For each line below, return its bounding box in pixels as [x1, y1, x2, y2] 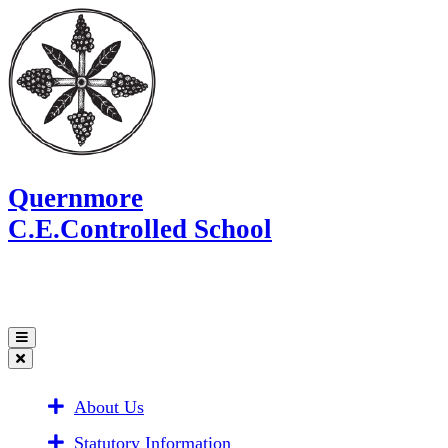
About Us [74, 396, 144, 417]
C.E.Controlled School [8, 214, 272, 245]
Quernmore [8, 183, 143, 214]
